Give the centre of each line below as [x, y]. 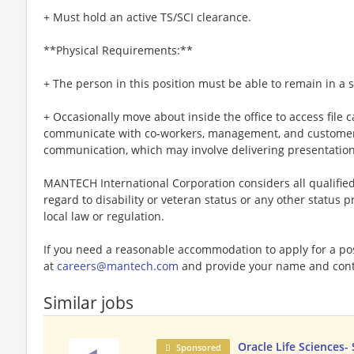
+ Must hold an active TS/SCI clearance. [147, 17]
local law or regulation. [104, 216]
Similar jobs [88, 302]
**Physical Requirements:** [118, 50]
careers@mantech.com [118, 265]
